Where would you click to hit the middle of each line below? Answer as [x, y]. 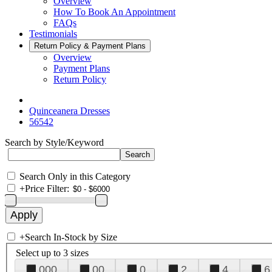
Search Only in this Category [75, 176]
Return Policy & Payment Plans [90, 46]
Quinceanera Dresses [70, 111]
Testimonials [53, 34]
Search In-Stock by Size [71, 237]
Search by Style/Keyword [54, 142]
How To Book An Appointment [114, 12]
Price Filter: [47, 189]
